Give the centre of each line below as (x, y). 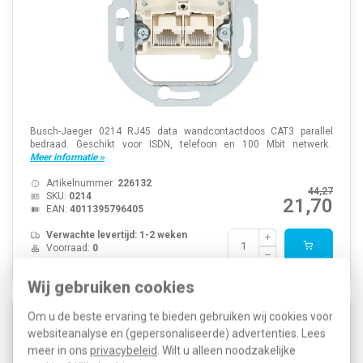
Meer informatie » (67, 157)
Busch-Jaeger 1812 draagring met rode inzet (159, 326)
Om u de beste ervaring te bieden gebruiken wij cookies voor (180, 316)
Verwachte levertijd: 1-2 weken (116, 235)
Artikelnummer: (81, 183)
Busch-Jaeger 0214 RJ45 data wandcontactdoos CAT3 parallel (181, 131)
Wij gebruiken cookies (111, 287)
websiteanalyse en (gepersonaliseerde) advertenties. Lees (177, 333)
